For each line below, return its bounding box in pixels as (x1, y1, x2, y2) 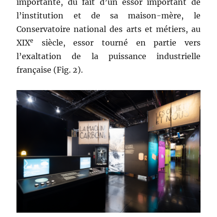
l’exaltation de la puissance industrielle (16, 51, 201, 62)
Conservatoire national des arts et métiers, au (16, 24, 201, 34)
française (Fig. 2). (16, 65, 83, 75)
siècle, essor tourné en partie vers (33, 38, 201, 48)
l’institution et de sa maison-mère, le (16, 11, 201, 21)
